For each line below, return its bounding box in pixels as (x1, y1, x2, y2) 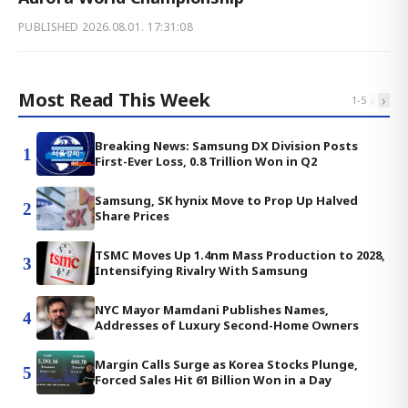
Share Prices (95, 208, 169, 224)
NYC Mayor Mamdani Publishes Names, (95, 301, 329, 318)
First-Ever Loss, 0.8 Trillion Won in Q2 (95, 153, 317, 169)
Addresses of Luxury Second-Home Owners (95, 317, 359, 333)
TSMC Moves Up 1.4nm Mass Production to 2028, (95, 247, 385, 263)
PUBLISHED (18, 19, 82, 35)
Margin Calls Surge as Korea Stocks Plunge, (95, 356, 358, 372)
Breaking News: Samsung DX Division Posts (95, 138, 358, 154)
